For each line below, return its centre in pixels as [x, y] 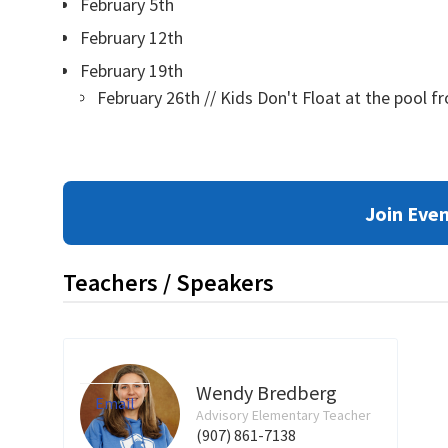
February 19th [131, 70]
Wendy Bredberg [266, 392]
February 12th [131, 37]
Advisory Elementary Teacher [283, 415]
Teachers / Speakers [168, 282]
